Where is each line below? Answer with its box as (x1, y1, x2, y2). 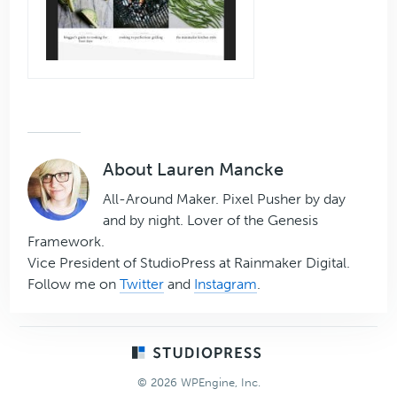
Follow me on (27, 276, 121, 293)
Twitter (120, 276, 165, 293)
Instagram (194, 276, 258, 293)
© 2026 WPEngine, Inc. (136, 376, 261, 390)
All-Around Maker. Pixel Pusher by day (103, 191, 346, 208)
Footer (19, 343, 76, 368)
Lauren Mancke (157, 159, 284, 181)
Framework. (27, 233, 105, 251)
